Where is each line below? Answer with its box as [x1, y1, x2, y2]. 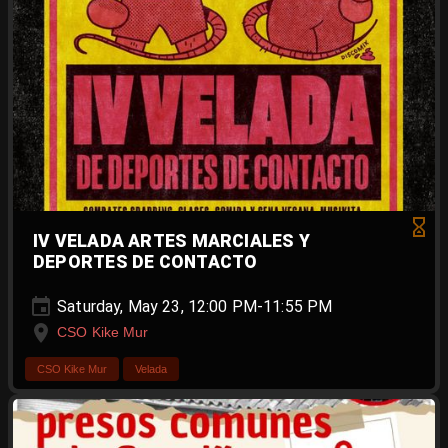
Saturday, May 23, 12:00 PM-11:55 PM [53, 296, 333, 316]
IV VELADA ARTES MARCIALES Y [33, 230, 310, 251]
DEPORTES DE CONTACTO [33, 251, 258, 272]
